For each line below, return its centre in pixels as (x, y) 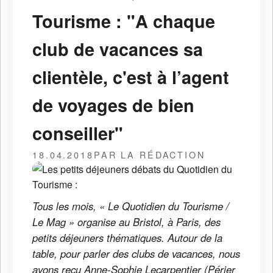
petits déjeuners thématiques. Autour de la (127, 237)
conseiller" (78, 133)
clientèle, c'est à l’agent (131, 77)
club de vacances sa (118, 49)
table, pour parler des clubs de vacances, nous (136, 253)
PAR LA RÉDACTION (149, 154)
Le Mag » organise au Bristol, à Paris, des (126, 222)
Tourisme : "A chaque (124, 21)
